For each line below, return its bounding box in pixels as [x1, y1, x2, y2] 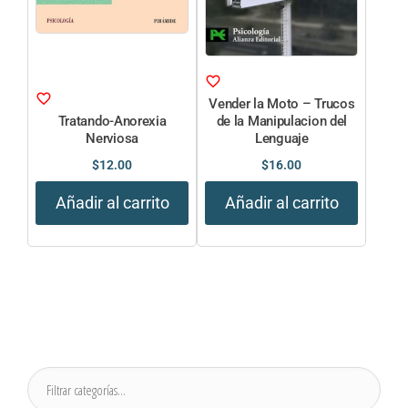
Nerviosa [86, 130, 138, 148]
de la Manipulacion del [216, 113, 348, 130]
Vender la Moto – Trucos [209, 96, 355, 113]
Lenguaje [255, 130, 309, 148]
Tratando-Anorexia [57, 113, 167, 130]
